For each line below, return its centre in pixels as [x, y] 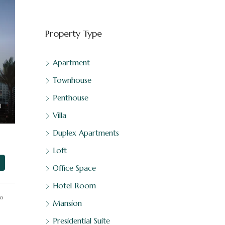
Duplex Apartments [86, 133]
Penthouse [70, 98]
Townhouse [72, 80]
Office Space [74, 168]
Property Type [73, 33]
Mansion [67, 203]
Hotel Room [74, 186]
